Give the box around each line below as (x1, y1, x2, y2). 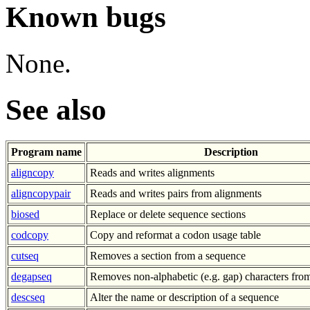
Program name (11, 146, 82, 158)
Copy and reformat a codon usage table (90, 229, 261, 241)
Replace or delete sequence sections (90, 208, 246, 221)
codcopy (11, 229, 48, 241)
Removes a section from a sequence (90, 250, 246, 262)
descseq (11, 291, 45, 304)
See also (6, 93, 107, 127)
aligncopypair (11, 188, 71, 200)
